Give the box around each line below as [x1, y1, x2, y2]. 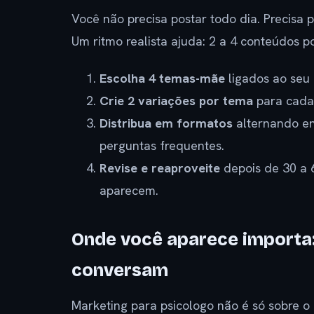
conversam [71, 259, 168, 281]
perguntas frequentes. [100, 137, 224, 153]
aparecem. [100, 182, 158, 198]
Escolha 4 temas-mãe [100, 69, 225, 86]
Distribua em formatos [100, 114, 233, 131]
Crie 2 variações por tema [100, 92, 253, 109]
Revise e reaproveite [100, 159, 220, 176]
